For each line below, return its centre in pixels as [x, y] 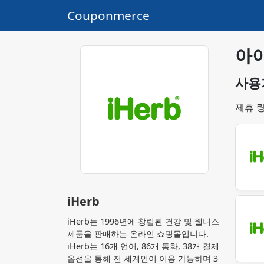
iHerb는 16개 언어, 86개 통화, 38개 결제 [143, 246]
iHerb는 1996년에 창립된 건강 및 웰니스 [143, 221]
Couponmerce [108, 15]
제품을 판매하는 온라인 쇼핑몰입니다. [138, 233]
